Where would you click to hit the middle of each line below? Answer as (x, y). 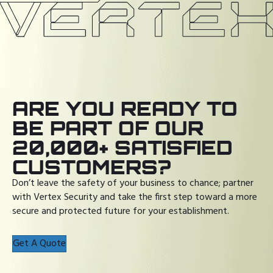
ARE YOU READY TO (125, 109)
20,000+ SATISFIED (122, 148)
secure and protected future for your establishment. (121, 212)
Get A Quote (39, 244)
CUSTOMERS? (92, 167)
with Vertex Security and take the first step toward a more (135, 198)
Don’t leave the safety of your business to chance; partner (133, 184)
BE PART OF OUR (108, 128)
